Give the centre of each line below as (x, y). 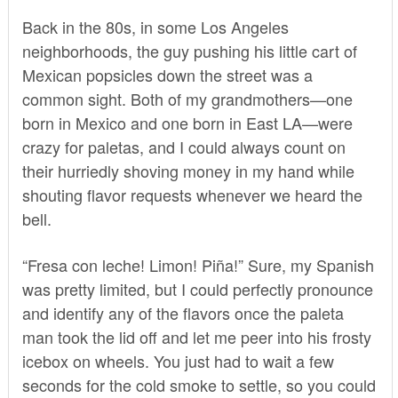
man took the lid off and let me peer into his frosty (196, 336)
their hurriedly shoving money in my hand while (188, 170)
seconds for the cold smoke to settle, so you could (199, 384)
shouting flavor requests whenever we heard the (192, 194)
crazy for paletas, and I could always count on (183, 146)
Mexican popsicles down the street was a (167, 74)
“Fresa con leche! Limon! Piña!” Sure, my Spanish (198, 264)
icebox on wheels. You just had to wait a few (178, 360)
